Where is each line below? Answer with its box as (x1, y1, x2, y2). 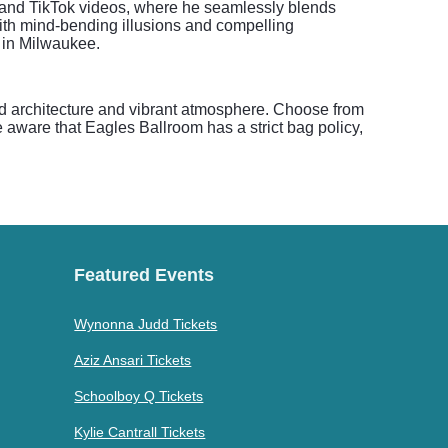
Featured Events (74, 265, 215, 285)
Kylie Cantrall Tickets (74, 424, 206, 440)
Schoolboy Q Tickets (74, 388, 204, 404)
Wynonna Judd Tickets (74, 316, 218, 332)
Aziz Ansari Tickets (74, 352, 192, 368)
